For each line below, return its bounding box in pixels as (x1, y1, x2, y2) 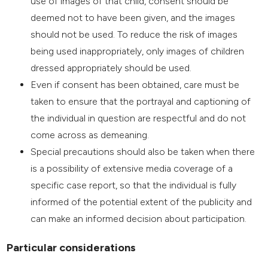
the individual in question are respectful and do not (31, 112, 246, 124)
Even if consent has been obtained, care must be (31, 79, 240, 91)
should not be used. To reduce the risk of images (31, 29, 238, 41)
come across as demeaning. (31, 129, 150, 141)
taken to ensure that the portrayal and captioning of (31, 96, 251, 108)
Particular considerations (7, 240, 136, 254)
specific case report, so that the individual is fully (31, 179, 237, 191)
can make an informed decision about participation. (31, 213, 247, 225)
